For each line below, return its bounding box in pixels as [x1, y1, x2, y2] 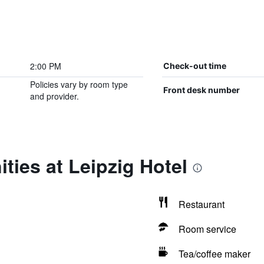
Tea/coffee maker [178, 247, 250, 260]
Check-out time [163, 61, 226, 71]
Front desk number [163, 85, 240, 95]
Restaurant [178, 197, 225, 211]
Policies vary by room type [29, 78, 128, 90]
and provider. [29, 90, 79, 102]
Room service [178, 222, 236, 236]
